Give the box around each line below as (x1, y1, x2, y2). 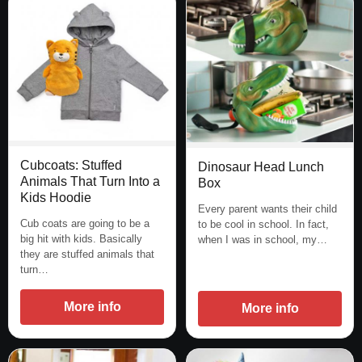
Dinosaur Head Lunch (198, 159, 324, 174)
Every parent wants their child (198, 202, 337, 215)
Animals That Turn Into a (20, 175, 160, 189)
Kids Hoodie (20, 191, 91, 205)
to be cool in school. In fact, (198, 217, 329, 230)
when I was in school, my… (198, 233, 327, 246)
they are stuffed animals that (20, 248, 154, 261)
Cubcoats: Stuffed (20, 158, 122, 173)
